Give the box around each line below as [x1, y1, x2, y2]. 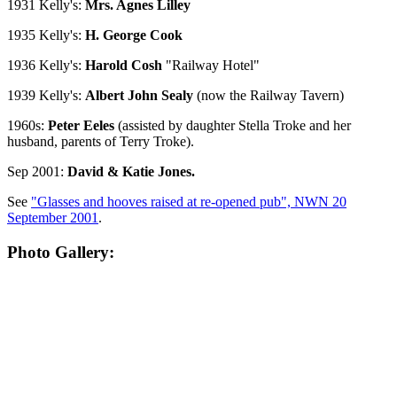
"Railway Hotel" [162, 58, 260, 74]
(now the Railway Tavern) [193, 88, 344, 104]
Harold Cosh [85, 58, 162, 74]
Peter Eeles [44, 118, 114, 134]
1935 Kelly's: [7, 27, 85, 43]
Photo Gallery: [7, 242, 114, 261]
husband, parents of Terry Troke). [7, 134, 194, 150]
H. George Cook [85, 27, 183, 43]
